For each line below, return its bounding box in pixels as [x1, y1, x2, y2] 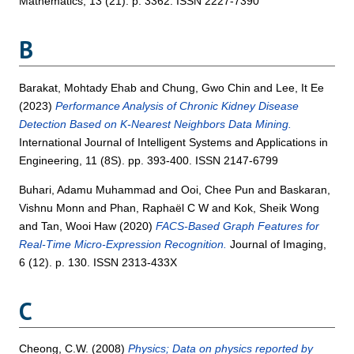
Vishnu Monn [19, 201, 85, 214]
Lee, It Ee [276, 81, 325, 94]
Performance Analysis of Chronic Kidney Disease [55, 99, 299, 112]
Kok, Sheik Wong [234, 201, 320, 214]
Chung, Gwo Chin [162, 81, 251, 94]
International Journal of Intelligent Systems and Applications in [19, 135, 329, 149]
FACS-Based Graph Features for [156, 219, 320, 232]
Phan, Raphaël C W [110, 201, 209, 214]
